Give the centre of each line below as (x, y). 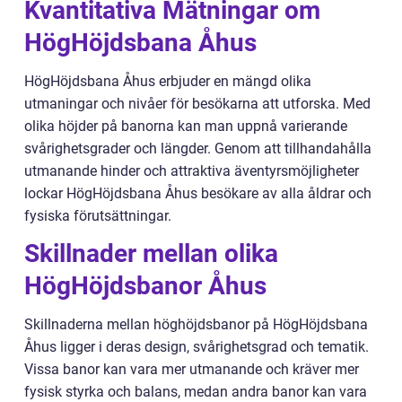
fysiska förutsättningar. (98, 215)
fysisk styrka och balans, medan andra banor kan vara (196, 391)
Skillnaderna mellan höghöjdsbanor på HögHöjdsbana (196, 324)
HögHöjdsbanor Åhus (145, 285)
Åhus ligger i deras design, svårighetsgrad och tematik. (197, 346)
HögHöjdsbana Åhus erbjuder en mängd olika (168, 81)
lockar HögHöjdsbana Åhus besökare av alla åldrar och (198, 193)
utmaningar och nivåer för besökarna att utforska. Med (197, 103)
